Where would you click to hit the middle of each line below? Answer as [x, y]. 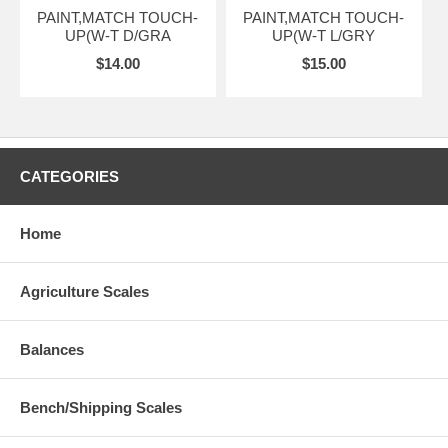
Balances [52, 350]
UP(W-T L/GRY [324, 35]
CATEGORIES [69, 177]
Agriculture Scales [84, 292]
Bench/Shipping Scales [101, 408]
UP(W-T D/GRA [117, 35]
